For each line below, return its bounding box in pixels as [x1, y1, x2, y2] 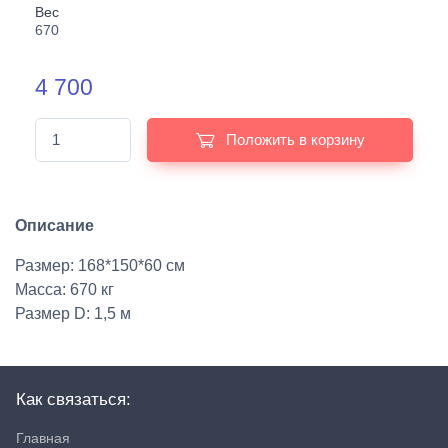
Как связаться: [16, 390, 131, 409]
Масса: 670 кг [15, 281, 114, 298]
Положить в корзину [225, 131, 365, 148]
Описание [15, 217, 94, 234]
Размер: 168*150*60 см [15, 257, 185, 274]
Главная [16, 430, 70, 446]
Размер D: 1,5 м [15, 305, 131, 322]
